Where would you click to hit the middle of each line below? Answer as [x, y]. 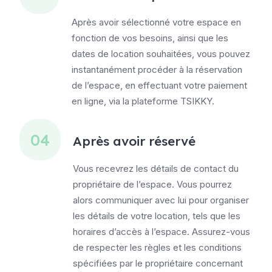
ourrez [219, 185]
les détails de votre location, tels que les [157, 216]
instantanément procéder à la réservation [157, 70]
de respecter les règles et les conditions [157, 248]
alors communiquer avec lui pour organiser [161, 200]
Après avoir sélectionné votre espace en [156, 22]
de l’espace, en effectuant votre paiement [159, 86]
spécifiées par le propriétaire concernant [158, 263]
